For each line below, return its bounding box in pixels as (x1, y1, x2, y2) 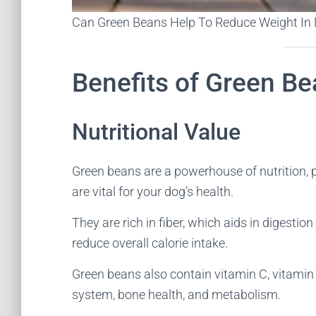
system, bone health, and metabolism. (72, 287, 281, 302)
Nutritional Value (72, 119, 241, 145)
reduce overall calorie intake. (72, 236, 228, 250)
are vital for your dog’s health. (72, 184, 233, 199)
